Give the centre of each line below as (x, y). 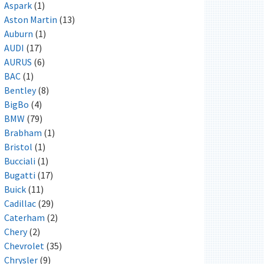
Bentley (20, 90)
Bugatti (19, 175)
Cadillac (20, 203)
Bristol (18, 146)
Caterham (24, 217)
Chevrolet (24, 245)
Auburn (18, 33)
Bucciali (19, 161)
